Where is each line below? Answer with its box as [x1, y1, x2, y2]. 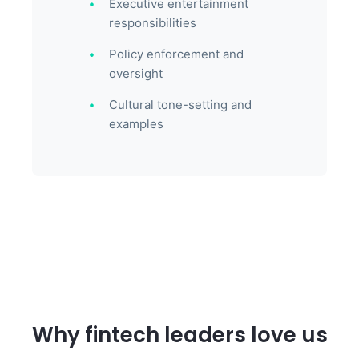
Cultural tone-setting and [109, 97, 252, 112]
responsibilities [109, 15, 196, 30]
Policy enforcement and [109, 46, 244, 62]
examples [109, 116, 163, 131]
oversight [109, 66, 163, 81]
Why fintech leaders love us [31, 321, 328, 349]
